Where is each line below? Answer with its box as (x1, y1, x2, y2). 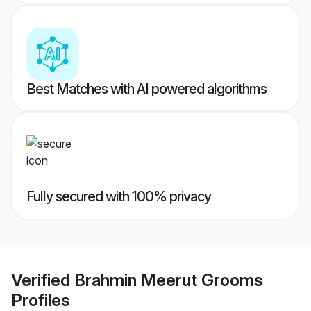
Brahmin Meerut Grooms (74, 269, 263, 290)
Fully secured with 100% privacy (26, 188, 211, 205)
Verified (11, 269, 74, 290)
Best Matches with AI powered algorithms (26, 81, 267, 98)
